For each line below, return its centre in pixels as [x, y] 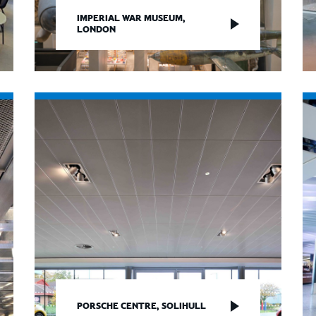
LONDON [96, 29]
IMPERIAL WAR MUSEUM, [131, 18]
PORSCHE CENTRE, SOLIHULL [141, 305]
